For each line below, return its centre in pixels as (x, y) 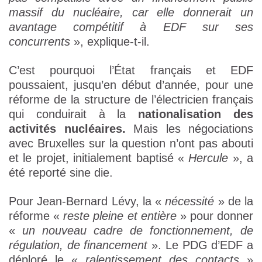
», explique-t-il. (110, 42)
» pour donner (215, 216)
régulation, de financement (78, 245)
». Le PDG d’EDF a (201, 245)
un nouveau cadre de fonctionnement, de (138, 231)
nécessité (190, 201)
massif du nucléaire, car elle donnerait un (131, 13)
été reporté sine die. (61, 173)
